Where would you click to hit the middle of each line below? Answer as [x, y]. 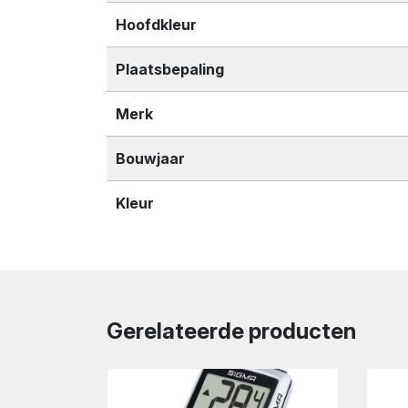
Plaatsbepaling [170, 69]
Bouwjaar [150, 158]
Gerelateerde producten [231, 331]
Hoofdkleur [156, 24]
